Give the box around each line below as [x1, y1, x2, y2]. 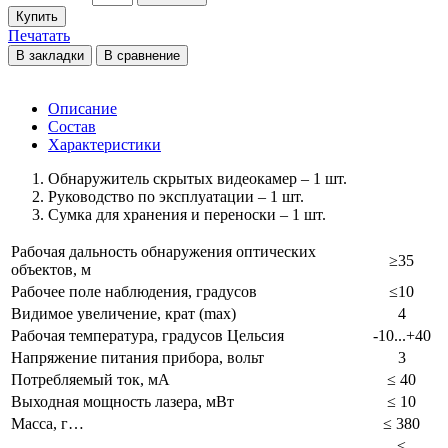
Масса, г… [11, 414, 84, 432]
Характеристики [48, 135, 161, 153]
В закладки [16, 47, 84, 63]
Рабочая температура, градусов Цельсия [11, 326, 284, 344]
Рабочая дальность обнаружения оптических [11, 242, 316, 260]
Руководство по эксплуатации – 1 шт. [48, 187, 304, 205]
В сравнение [104, 47, 180, 63]
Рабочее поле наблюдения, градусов [11, 282, 257, 300]
